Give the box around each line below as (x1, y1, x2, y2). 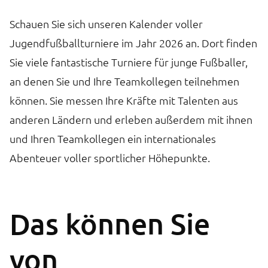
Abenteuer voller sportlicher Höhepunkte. (10, 150, 210, 165)
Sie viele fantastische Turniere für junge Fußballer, (10, 54, 248, 69)
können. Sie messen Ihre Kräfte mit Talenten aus (10, 93, 238, 107)
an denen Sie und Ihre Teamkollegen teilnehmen (10, 74, 239, 88)
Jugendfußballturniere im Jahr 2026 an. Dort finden (10, 35, 257, 50)
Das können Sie (10, 205, 210, 241)
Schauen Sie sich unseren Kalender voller (10, 16, 203, 31)
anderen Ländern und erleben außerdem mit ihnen (10, 112, 252, 126)
